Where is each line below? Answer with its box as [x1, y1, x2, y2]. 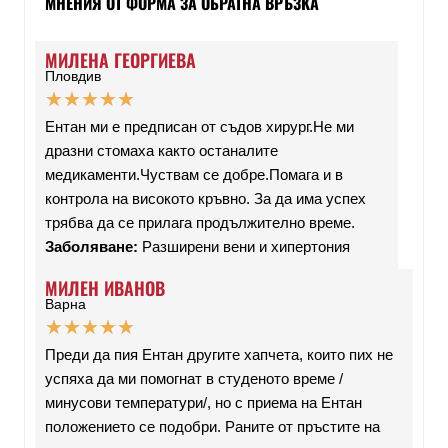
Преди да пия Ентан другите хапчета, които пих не [45, 346, 393, 364]
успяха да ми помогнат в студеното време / [45, 370, 343, 388]
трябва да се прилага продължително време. [45, 214, 355, 232]
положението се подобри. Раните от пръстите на [45, 418, 380, 436]
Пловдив [45, 68, 101, 85]
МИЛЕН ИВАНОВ [45, 275, 165, 302]
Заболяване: [45, 238, 138, 256]
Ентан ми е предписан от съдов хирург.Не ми [45, 118, 354, 136]
